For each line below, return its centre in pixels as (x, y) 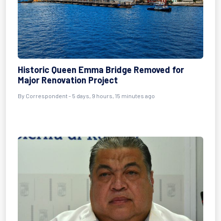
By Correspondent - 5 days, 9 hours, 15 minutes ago (86, 96)
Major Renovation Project (68, 80)
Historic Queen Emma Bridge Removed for (101, 70)
